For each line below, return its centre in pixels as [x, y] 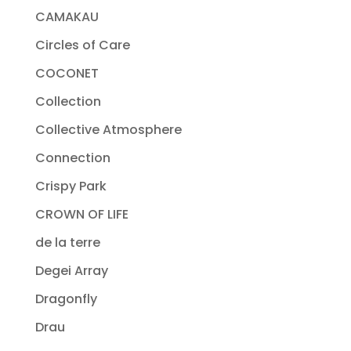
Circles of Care [82, 45]
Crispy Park [71, 186]
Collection [68, 101]
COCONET [67, 73]
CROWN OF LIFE [81, 214]
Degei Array [71, 270]
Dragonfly [66, 299]
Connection [72, 157]
